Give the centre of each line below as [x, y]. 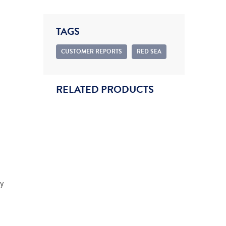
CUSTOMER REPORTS [92, 51]
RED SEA [149, 51]
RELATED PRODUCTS [105, 90]
